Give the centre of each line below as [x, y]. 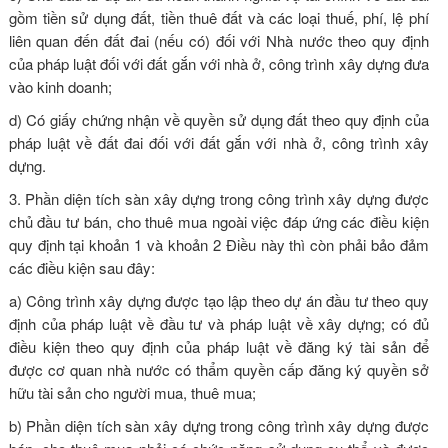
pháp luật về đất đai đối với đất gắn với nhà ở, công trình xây [218, 142]
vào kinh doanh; [60, 86]
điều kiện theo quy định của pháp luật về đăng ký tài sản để [218, 346]
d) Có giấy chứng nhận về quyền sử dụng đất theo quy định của [218, 119]
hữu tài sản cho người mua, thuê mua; [132, 392]
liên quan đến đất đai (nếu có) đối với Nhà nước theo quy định [218, 40]
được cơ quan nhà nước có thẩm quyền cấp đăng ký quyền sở [218, 369]
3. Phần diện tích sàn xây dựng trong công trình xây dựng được [218, 198]
